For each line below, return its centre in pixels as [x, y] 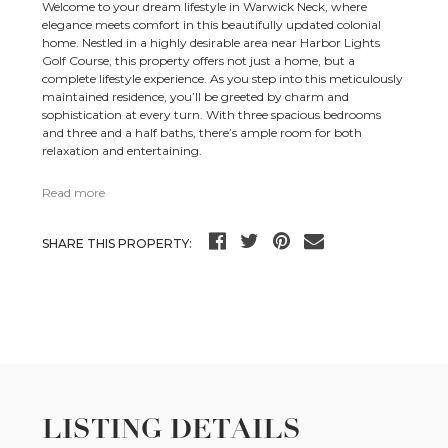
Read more [74, 192]
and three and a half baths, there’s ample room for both [202, 132]
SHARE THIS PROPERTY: [117, 243]
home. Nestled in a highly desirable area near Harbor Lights [211, 42]
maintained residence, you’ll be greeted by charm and [196, 96]
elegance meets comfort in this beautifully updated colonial [212, 24]
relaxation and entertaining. [122, 150]
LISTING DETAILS [172, 428]
